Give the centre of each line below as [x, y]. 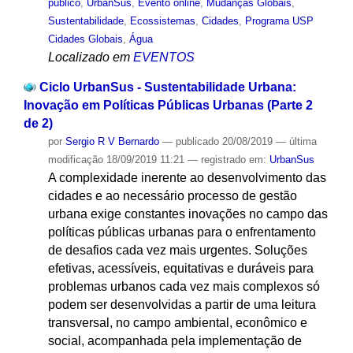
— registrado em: [228, 160]
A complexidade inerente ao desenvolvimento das [187, 178]
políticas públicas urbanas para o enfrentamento [182, 232]
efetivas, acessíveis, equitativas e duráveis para [180, 269]
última [303, 142]
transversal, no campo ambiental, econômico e [177, 323]
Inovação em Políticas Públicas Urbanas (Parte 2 [168, 106]
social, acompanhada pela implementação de [175, 341]
